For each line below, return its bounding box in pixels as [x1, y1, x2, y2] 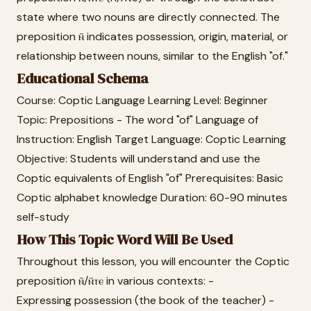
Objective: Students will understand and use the [17, 151, 260, 166]
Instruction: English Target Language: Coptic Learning [17, 132, 286, 146]
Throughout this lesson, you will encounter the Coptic [17, 254, 289, 269]
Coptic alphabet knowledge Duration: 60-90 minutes [17, 190, 287, 205]
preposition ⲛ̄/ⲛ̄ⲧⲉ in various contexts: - [17, 274, 214, 288]
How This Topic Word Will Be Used [17, 230, 233, 249]
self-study [17, 210, 69, 224]
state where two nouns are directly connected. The [17, 10, 280, 24]
